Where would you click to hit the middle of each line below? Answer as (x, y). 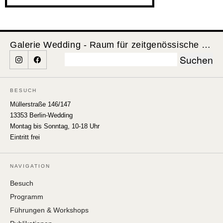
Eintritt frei (25, 137)
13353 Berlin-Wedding (41, 115)
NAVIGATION (30, 166)
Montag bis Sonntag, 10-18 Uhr (55, 126)
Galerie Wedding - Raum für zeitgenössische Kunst (206, 45)
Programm (27, 196)
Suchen (81, 59)
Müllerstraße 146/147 (40, 104)
